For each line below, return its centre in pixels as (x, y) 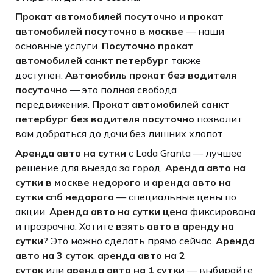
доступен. (40, 75)
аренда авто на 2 (141, 255)
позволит (218, 119)
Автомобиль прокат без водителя (151, 75)
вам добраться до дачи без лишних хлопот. (120, 133)
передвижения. (53, 104)
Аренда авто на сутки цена (118, 211)
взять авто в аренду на (175, 226)
